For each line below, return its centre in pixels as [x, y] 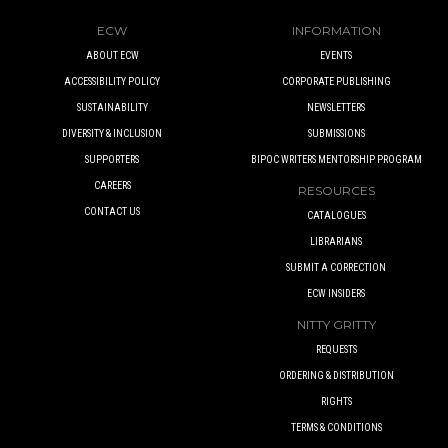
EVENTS [336, 55]
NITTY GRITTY [336, 324]
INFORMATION [336, 30]
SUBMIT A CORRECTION [336, 267]
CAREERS [112, 185]
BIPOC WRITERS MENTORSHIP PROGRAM [336, 159]
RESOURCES [336, 190]
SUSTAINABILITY [112, 107]
